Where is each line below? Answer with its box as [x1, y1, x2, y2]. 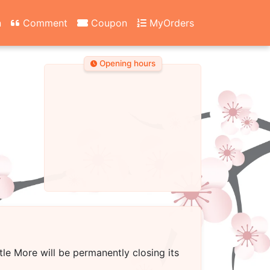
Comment [20, 16, 67, 29]
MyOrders [146, 16, 194, 29]
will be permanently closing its [37, 246, 179, 259]
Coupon [88, 16, 127, 29]
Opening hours [96, 58, 155, 69]
